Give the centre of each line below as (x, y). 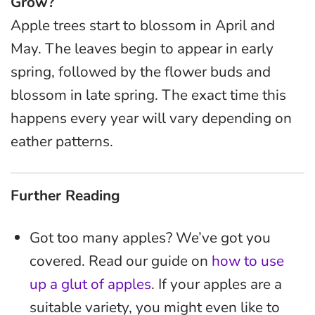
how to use (248, 261)
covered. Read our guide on (121, 261)
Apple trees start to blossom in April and (143, 25)
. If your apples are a (217, 284)
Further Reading (65, 195)
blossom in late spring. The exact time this (148, 95)
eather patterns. (62, 141)
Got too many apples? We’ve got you (150, 237)
